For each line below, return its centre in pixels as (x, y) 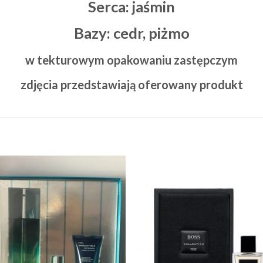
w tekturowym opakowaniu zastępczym (131, 60)
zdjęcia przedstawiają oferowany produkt (131, 85)
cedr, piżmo (151, 33)
